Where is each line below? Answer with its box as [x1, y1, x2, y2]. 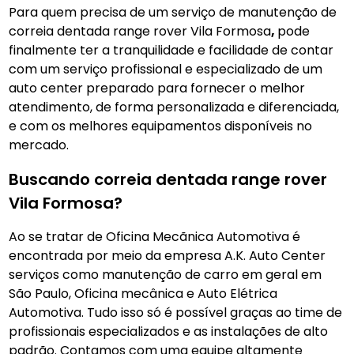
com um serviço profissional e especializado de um [9, 60, 323, 78]
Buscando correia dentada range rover [9, 168, 328, 190]
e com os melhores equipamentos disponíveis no [9, 117, 313, 135]
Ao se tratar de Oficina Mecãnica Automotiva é [9, 228, 301, 246]
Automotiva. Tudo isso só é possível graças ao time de [9, 303, 343, 322]
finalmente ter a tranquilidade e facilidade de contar [9, 41, 334, 59]
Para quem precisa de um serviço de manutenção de [9, 3, 337, 21]
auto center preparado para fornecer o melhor [9, 79, 306, 97]
